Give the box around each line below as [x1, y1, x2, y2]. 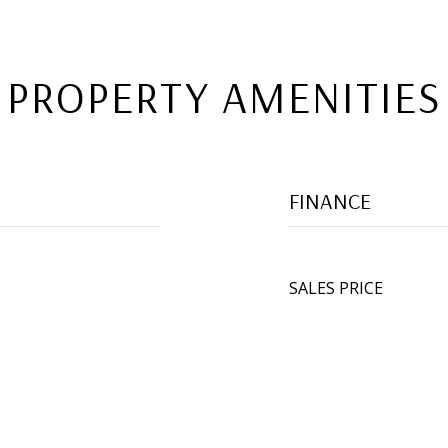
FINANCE [289, 187, 371, 215]
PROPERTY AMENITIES [7, 69, 441, 124]
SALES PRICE [289, 277, 383, 299]
